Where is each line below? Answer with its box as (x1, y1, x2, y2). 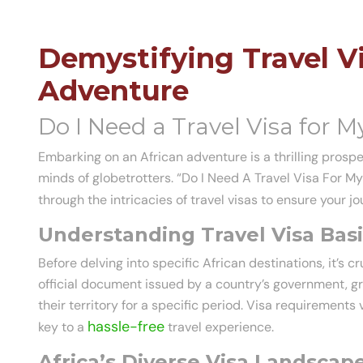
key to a (38, 318, 88, 336)
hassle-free (88, 317, 164, 337)
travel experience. (164, 318, 274, 336)
